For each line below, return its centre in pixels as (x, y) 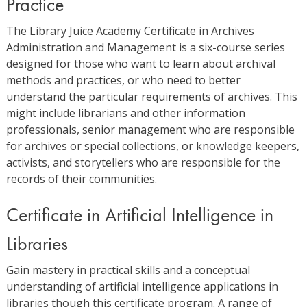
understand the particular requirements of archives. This (151, 97)
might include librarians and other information (125, 113)
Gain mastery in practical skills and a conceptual (128, 270)
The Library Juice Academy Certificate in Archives (130, 31)
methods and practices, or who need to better (123, 80)
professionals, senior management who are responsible (150, 130)
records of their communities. (81, 179)
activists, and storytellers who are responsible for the (143, 162)
